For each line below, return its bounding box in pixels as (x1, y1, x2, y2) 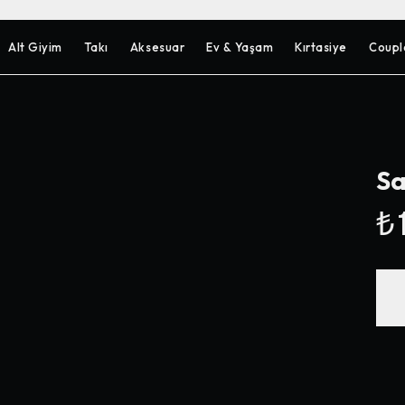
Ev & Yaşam (206, 40, 274, 54)
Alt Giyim (8, 40, 62, 54)
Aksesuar (129, 40, 185, 54)
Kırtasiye (295, 40, 348, 54)
